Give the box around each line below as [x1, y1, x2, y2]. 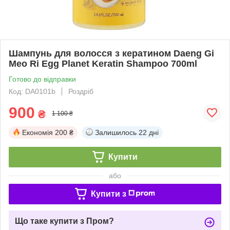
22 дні [139, 128, 159, 137]
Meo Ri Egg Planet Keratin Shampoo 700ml [9, 58, 197, 69]
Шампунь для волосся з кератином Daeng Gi [9, 48, 214, 59]
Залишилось [95, 128, 137, 137]
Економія [22, 128, 53, 137]
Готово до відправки [9, 74, 76, 83]
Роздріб [68, 87, 93, 95]
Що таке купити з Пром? [15, 216, 114, 225]
